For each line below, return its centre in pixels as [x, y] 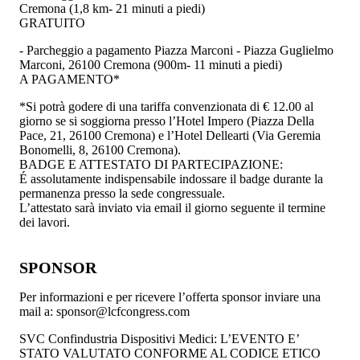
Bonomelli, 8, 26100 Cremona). [100, 149]
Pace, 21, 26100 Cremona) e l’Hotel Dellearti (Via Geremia [170, 135]
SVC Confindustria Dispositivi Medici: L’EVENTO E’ [159, 338]
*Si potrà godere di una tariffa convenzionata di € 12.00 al [166, 106]
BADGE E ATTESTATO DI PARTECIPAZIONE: [151, 164]
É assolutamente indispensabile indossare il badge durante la [171, 178]
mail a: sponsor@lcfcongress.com [104, 311]
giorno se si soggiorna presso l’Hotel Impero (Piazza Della [167, 121]
